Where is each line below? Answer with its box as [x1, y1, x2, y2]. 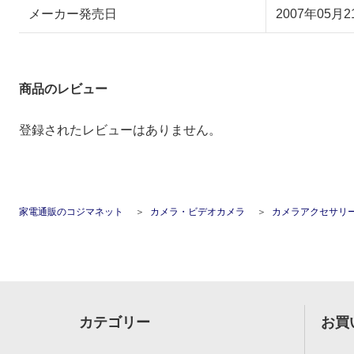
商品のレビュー [19, 81, 107, 96]
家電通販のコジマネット [19, 205, 123, 217]
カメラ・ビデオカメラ [150, 205, 245, 217]
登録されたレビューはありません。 [19, 122, 221, 137]
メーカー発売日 [28, 6, 117, 21]
